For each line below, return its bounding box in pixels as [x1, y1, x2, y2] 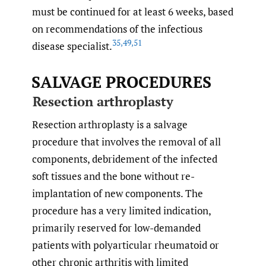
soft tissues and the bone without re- [32, 169, 195, 183]
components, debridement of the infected [32, 151, 217, 166]
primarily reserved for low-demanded [32, 220, 201, 235]
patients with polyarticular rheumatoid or [32, 237, 219, 252]
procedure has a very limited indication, [32, 203, 211, 217]
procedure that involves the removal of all [32, 134, 221, 148]
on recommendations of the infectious [32, 21, 202, 36]
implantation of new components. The [32, 186, 203, 200]
